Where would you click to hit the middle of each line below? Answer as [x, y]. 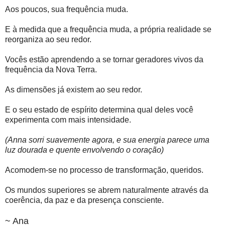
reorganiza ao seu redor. [48, 40]
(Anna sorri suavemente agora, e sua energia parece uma [107, 140]
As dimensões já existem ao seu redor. [74, 90]
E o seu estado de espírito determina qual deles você [99, 110]
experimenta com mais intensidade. [68, 120]
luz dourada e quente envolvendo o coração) [84, 150]
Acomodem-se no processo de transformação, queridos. [104, 170]
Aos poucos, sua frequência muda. [67, 10]
